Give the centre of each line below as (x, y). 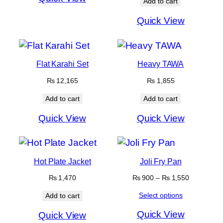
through (201, 206)
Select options (161, 195)
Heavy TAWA (161, 64)
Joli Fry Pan (161, 161)
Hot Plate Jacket (62, 161)
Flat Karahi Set (62, 64)
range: (199, 187)
